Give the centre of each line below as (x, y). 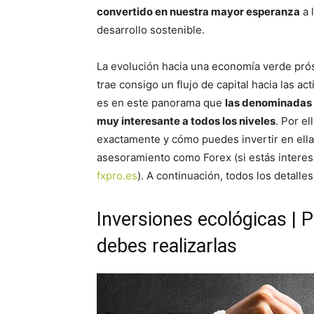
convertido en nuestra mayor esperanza (198, 12)
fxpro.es (117, 176)
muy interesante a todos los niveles (186, 121)
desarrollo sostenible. (151, 30)
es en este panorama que (161, 103)
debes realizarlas (167, 246)
